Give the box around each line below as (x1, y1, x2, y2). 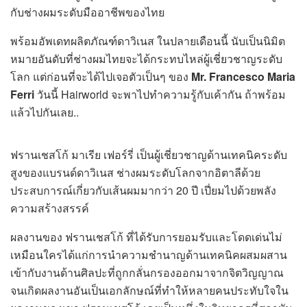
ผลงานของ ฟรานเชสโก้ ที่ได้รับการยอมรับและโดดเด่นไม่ (10, 229, 282, 245)
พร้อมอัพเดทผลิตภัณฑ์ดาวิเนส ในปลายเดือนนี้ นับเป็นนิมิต (10, 33, 285, 49)
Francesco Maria (209, 69, 295, 84)
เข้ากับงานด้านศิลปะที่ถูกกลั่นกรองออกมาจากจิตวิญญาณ (10, 265, 284, 280)
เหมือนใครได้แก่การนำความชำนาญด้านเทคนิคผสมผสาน (10, 247, 287, 262)
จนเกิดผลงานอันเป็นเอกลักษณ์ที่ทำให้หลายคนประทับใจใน (10, 282, 288, 298)
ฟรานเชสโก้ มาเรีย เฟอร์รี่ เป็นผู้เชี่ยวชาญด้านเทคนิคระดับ (10, 147, 287, 162)
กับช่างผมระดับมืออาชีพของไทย (10, 4, 164, 20)
